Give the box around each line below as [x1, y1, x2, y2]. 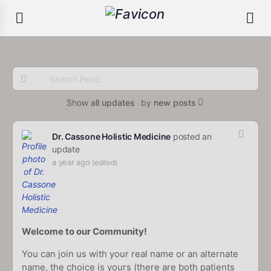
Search [15, 70, 49, 82]
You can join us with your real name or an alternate [22, 248, 238, 260]
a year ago [52, 157, 90, 167]
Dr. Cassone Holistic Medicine [52, 131, 171, 142]
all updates [90, 97, 135, 108]
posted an [171, 131, 212, 142]
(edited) [92, 158, 117, 167]
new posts [153, 97, 196, 108]
